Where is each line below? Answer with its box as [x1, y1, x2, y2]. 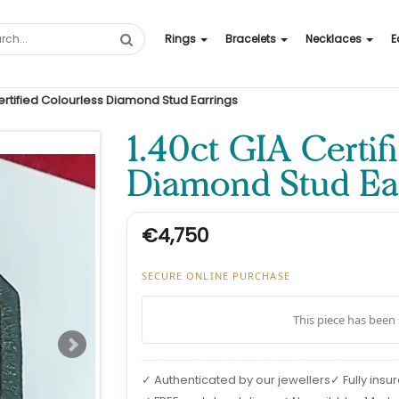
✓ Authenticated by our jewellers [141, 371, 330, 388]
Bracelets [225, 30, 276, 46]
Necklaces [305, 30, 362, 46]
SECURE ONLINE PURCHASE [141, 269, 290, 282]
